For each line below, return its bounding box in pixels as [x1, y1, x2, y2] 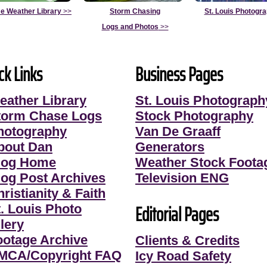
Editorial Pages [135, 199, 219, 229]
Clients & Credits [135, 232, 240, 248]
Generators [135, 139, 204, 154]
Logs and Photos [101, 22, 159, 31]
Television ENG [135, 170, 229, 185]
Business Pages [135, 59, 223, 89]
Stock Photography [135, 108, 253, 123]
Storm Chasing [110, 7, 160, 15]
